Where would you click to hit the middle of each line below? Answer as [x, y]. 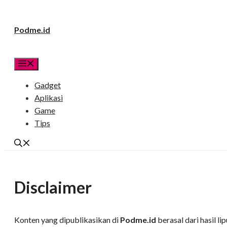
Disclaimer [53, 187]
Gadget [48, 85]
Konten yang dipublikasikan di [67, 220]
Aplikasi [49, 98]
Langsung [20, 18]
